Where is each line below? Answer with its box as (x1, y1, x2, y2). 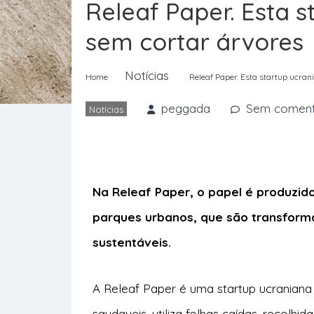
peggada (161, 100, 210, 116)
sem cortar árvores (86, 26, 303, 57)
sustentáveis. (93, 235, 171, 250)
